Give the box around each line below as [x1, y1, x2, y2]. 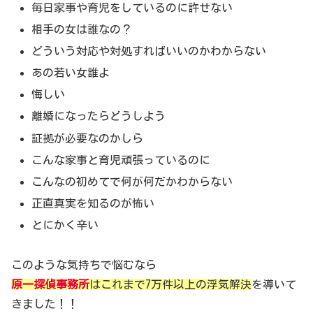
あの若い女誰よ [31, 67, 110, 79]
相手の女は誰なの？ [31, 23, 133, 35]
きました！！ [11, 298, 78, 310]
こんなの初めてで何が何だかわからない [31, 176, 233, 187]
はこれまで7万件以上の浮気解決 [89, 279, 252, 291]
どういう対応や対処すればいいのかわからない [31, 45, 267, 57]
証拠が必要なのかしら [31, 132, 144, 144]
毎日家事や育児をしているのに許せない [31, 1, 233, 13]
